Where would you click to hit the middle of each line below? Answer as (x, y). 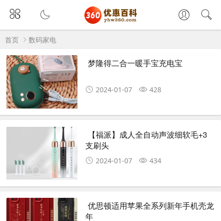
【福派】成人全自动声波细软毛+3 (148, 134)
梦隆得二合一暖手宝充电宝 (135, 63)
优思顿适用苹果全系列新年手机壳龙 (151, 206)
